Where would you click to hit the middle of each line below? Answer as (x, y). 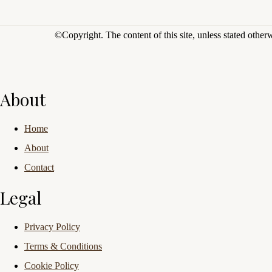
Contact (39, 167)
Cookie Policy (52, 266)
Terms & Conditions (63, 246)
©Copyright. (80, 35)
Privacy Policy (52, 227)
